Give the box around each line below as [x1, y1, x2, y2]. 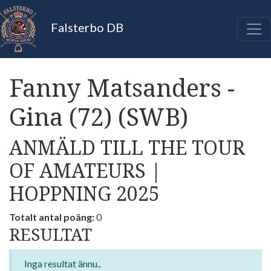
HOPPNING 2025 [9, 180, 160, 206]
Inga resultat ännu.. [24, 258, 101, 269]
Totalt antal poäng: [9, 211, 94, 223]
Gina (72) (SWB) [9, 100, 188, 133]
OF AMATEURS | [9, 157, 162, 183]
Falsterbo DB [48, 20, 123, 35]
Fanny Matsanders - [9, 71, 235, 104]
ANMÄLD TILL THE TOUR [9, 134, 245, 160]
